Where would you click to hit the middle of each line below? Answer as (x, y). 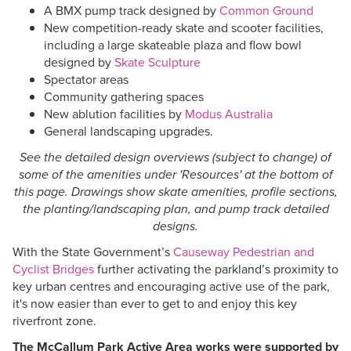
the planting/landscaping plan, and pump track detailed (175, 208)
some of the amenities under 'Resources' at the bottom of (175, 174)
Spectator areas (86, 79)
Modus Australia (229, 114)
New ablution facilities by (114, 114)
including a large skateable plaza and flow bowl (173, 45)
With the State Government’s (93, 251)
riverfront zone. (58, 320)
